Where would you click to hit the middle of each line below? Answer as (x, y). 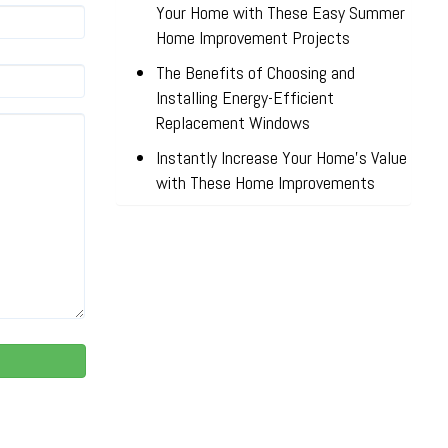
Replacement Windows (233, 122)
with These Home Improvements (265, 182)
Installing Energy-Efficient (245, 97)
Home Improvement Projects (253, 37)
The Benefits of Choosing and (255, 72)
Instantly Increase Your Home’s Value (281, 157)
